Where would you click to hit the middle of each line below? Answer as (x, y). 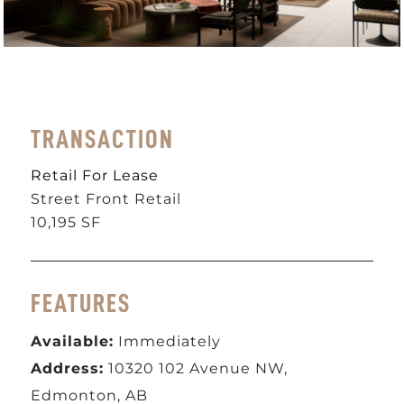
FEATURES (81, 304)
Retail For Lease (95, 176)
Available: (73, 342)
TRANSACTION (103, 140)
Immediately (168, 342)
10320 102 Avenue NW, (196, 369)
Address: (68, 369)
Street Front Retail (106, 199)
